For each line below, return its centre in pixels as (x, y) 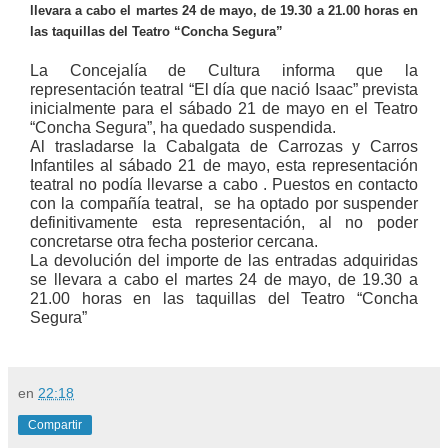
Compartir (55, 424)
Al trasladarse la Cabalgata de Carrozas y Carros (224, 146)
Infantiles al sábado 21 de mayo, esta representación (224, 165)
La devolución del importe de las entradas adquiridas (224, 260)
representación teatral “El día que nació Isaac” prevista (224, 89)
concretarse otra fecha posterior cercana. (174, 241)
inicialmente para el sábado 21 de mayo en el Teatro (224, 108)
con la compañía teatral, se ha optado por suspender (224, 203)
